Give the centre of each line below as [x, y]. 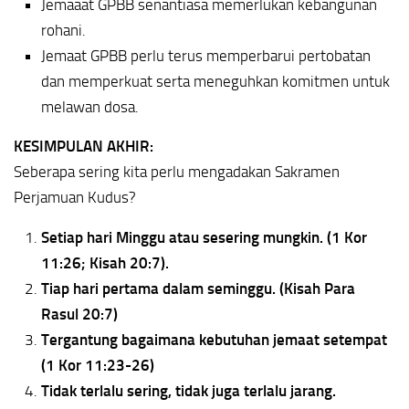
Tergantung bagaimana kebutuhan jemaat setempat [214, 340]
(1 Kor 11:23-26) [98, 366]
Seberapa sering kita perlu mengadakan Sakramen [177, 171]
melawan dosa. [90, 106]
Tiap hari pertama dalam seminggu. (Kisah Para [198, 289]
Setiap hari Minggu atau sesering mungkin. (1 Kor [204, 238]
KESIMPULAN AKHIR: [84, 146]
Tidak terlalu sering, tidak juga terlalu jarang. [189, 391]
